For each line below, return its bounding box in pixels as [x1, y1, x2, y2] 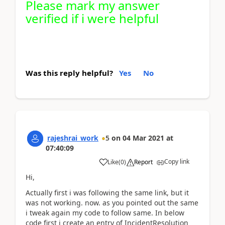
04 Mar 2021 [123, 133, 164, 143]
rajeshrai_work [47, 133, 98, 143]
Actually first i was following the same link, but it [26, 187, 189, 197]
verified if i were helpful [26, 10, 159, 27]
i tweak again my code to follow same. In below [26, 207, 184, 217]
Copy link [164, 157, 189, 166]
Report [134, 158, 153, 166]
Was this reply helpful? [26, 68, 113, 78]
